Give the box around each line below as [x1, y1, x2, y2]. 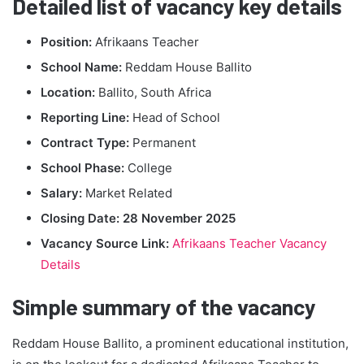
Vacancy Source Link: [41, 236, 169, 252]
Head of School [129, 110, 220, 126]
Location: [41, 84, 95, 101]
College [124, 160, 172, 176]
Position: [41, 34, 92, 50]
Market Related [82, 185, 172, 201]
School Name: [41, 59, 122, 76]
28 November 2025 [123, 210, 236, 227]
